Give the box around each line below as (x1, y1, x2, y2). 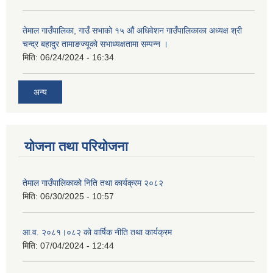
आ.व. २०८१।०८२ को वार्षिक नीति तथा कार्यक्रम (23, 227, 172, 237)
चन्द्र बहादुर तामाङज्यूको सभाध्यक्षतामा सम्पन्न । (23, 39, 168, 49)
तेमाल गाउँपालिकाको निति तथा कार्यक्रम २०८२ (23, 177, 163, 188)
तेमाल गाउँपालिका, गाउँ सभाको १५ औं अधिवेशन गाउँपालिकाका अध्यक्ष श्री (23, 26, 242, 36)
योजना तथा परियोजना (24, 138, 128, 154)
